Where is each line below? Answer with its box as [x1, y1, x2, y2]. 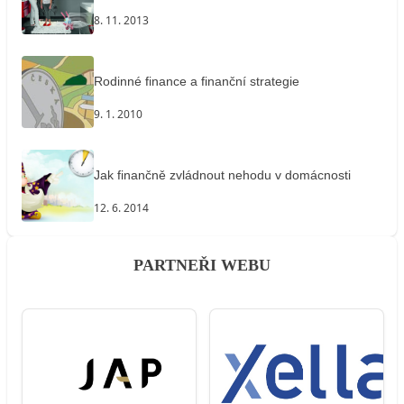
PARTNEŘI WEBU [133, 255, 271, 274]
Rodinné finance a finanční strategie [94, 74, 299, 89]
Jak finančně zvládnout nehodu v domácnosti [94, 168, 351, 183]
